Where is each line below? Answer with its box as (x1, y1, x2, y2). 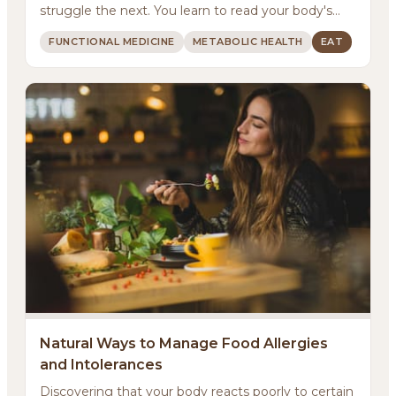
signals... (40, 20, 89, 37)
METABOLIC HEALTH (192, 34, 303, 48)
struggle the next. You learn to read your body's (40, 2, 332, 19)
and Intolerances (40, 355, 163, 373)
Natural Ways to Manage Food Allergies (40, 334, 328, 352)
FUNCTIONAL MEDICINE (49, 34, 175, 48)
